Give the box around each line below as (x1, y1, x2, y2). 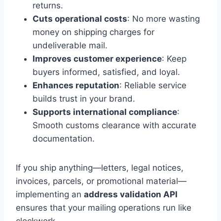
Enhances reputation (33, 80, 119, 91)
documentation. (33, 134, 95, 144)
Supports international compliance (33, 107, 177, 117)
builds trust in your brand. (33, 94, 135, 104)
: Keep (162, 54, 186, 64)
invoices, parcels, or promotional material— (16, 176, 186, 186)
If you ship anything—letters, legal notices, (16, 163, 184, 173)
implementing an (16, 189, 84, 200)
